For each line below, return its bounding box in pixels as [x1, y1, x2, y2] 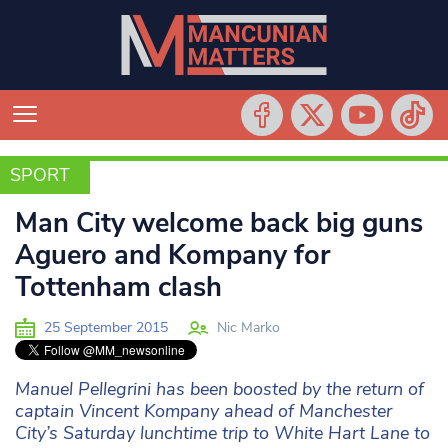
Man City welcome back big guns [15, 205, 423, 243]
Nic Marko [217, 317, 280, 337]
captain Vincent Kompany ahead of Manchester [15, 398, 392, 423]
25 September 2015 [40, 317, 168, 337]
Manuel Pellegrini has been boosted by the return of [15, 376, 424, 401]
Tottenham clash [15, 269, 222, 307]
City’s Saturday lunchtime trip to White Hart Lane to [15, 420, 430, 445]
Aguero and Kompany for [15, 237, 330, 275]
